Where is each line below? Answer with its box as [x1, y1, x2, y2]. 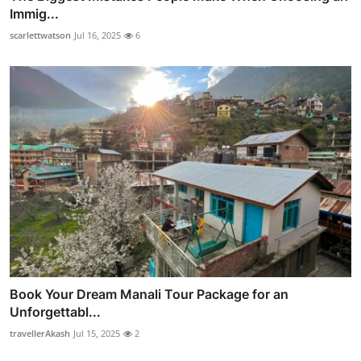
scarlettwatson [10, 28, 71, 41]
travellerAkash [10, 327, 70, 340]
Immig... [10, 5, 59, 22]
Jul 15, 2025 [73, 327, 120, 340]
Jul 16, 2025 [74, 28, 121, 41]
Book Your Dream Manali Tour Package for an [10, 286, 288, 303]
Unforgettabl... [10, 304, 101, 321]
